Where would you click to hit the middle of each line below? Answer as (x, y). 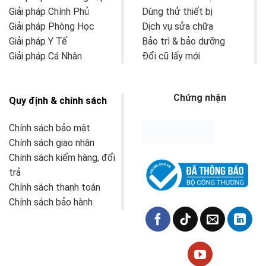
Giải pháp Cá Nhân (45, 56)
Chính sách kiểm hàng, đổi (62, 158)
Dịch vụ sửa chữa (178, 26)
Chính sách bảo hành (51, 202)
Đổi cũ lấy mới (171, 56)
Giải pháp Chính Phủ (49, 11)
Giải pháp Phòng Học (52, 26)
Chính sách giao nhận (52, 143)
